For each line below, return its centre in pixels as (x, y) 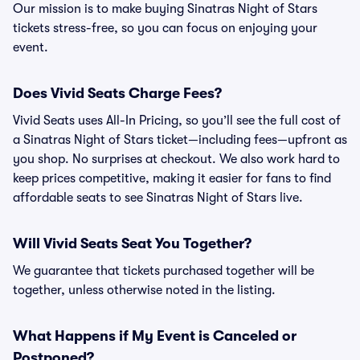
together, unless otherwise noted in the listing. (144, 290)
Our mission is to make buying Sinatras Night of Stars (165, 9)
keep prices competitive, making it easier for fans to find (172, 178)
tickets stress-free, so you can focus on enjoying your (165, 28)
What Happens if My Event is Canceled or (155, 336)
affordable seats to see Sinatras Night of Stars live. (158, 198)
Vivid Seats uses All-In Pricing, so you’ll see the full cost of (177, 121)
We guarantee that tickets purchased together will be (164, 271)
